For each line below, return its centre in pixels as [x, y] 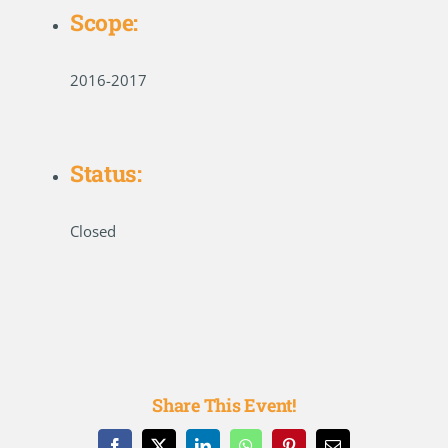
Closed [93, 230]
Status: [106, 172]
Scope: [104, 21]
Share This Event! [224, 404]
